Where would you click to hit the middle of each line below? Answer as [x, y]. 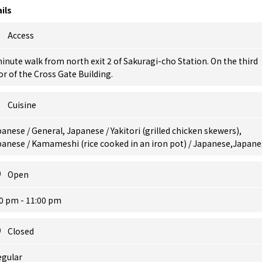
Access [21, 35]
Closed [21, 231]
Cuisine [22, 105]
